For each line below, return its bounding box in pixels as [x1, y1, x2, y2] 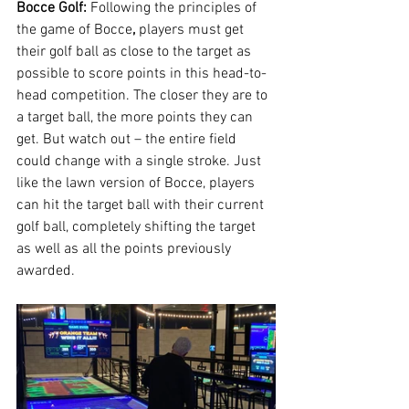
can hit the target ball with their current [16, 196, 267, 215]
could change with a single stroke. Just [16, 152, 265, 172]
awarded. [16, 262, 75, 281]
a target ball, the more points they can [16, 109, 257, 128]
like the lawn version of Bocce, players [16, 174, 258, 194]
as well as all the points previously [16, 240, 235, 259]
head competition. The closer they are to [16, 87, 271, 106]
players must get [139, 21, 247, 40]
